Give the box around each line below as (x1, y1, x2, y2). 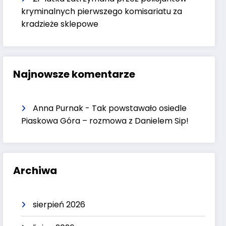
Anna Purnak (33, 102, 84, 114)
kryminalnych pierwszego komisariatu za (21, 5, 183, 17)
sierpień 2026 (33, 199, 86, 211)
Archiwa (13, 163, 58, 178)
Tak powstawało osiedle (92, 102, 187, 114)
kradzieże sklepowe (21, 18, 99, 30)
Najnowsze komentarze (13, 67, 136, 81)
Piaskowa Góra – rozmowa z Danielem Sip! (21, 115, 189, 127)
